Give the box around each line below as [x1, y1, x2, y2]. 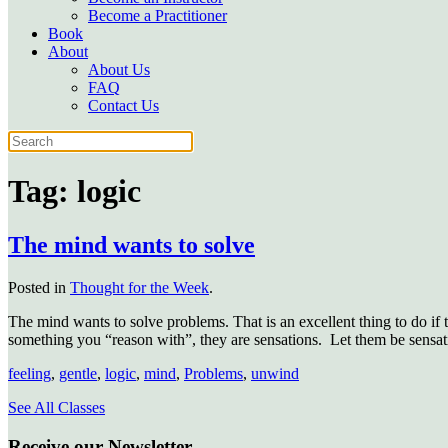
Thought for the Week [70, 278, 209, 296]
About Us [88, 61, 150, 78]
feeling [8, 364, 51, 382]
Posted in [8, 278, 70, 296]
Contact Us [88, 97, 159, 114]
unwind [251, 364, 299, 382]
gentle [59, 364, 97, 382]
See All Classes [8, 398, 105, 416]
